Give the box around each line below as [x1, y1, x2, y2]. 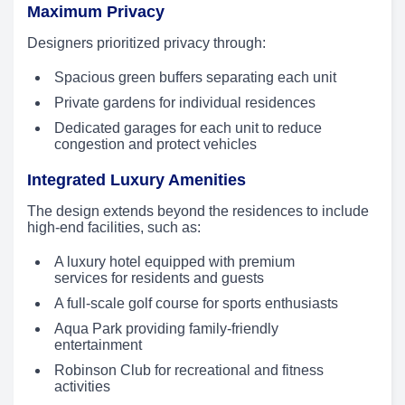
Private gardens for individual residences [54, 95, 316, 111]
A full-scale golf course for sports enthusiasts [54, 296, 338, 312]
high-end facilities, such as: [27, 220, 201, 236]
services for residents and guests [54, 270, 264, 287]
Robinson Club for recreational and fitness [54, 363, 324, 379]
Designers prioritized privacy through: [27, 35, 266, 52]
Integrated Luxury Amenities [27, 171, 246, 190]
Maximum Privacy [27, 3, 165, 22]
